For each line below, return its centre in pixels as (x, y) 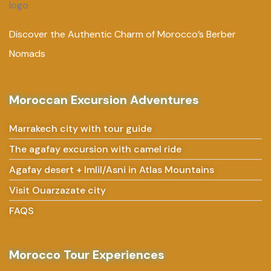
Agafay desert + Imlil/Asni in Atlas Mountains (112, 169)
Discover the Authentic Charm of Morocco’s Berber (122, 34)
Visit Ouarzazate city (57, 190)
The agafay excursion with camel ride (95, 149)
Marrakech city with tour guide (80, 128)
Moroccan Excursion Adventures (104, 100)
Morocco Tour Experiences (87, 254)
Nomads (27, 53)
